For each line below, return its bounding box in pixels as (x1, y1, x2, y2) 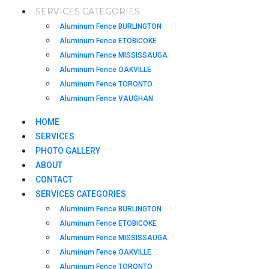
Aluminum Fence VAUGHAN (59, 94, 153, 103)
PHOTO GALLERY (35, 145, 100, 156)
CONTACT (35, 174, 73, 184)
